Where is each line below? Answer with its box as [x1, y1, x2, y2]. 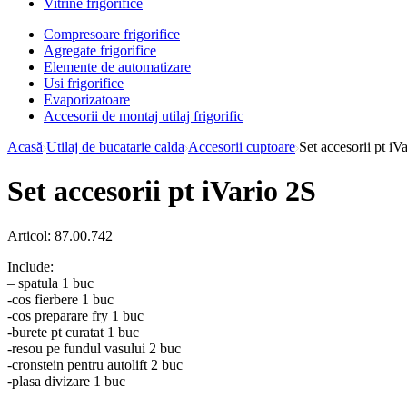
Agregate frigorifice [44, 42, 156, 58]
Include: [7, 258, 54, 274]
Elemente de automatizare [44, 58, 191, 74]
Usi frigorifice [44, 74, 124, 91]
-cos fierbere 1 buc [7, 291, 114, 307]
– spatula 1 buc [7, 274, 94, 291]
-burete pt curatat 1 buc [7, 323, 139, 340]
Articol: [7, 227, 55, 243]
